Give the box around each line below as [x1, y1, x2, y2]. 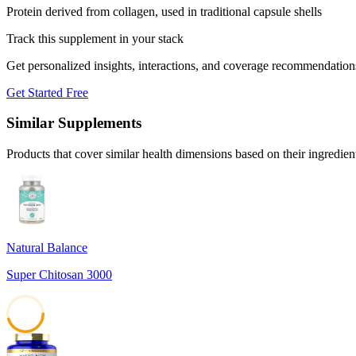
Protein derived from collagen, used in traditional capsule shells [6, 4, 322, 18]
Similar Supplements [6, 114, 141, 132]
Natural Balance [6, 241, 87, 255]
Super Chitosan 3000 [6, 268, 112, 282]
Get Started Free [6, 85, 88, 99]
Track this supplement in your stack [6, 31, 184, 45]
